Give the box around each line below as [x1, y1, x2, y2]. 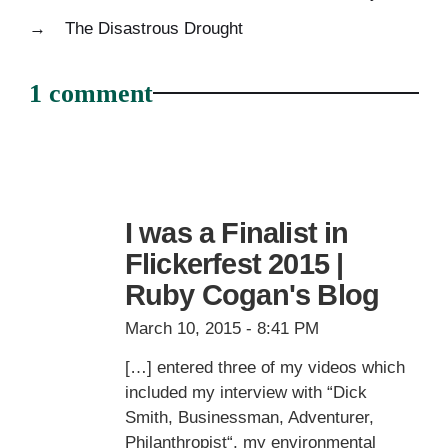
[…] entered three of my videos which [124, 358, 405, 378]
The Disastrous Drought [64, 18, 243, 38]
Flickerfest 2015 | [124, 247, 344, 280]
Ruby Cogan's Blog [124, 278, 380, 311]
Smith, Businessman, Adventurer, [124, 408, 374, 428]
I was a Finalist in [124, 216, 349, 249]
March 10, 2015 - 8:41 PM [124, 319, 319, 339]
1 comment [28, 77, 153, 108]
